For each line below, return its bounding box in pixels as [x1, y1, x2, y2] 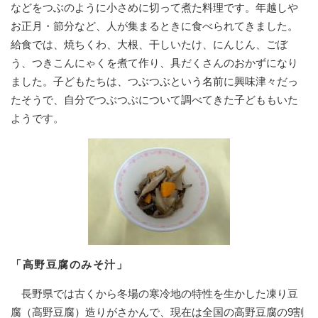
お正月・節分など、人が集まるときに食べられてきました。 [11, 19, 298, 32]
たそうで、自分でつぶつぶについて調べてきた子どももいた [11, 93, 298, 106]
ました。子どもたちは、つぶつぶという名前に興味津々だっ [11, 75, 298, 87]
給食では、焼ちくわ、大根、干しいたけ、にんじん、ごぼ [11, 38, 287, 50]
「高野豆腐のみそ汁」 [11, 258, 128, 270]
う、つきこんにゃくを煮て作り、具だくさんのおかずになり [11, 56, 298, 69]
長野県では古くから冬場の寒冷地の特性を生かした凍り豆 [11, 287, 298, 300]
